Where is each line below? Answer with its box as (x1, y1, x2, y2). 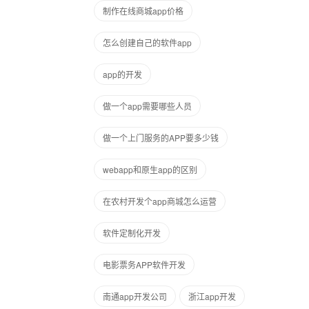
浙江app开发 (188, 290, 236, 302)
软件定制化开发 (103, 227, 161, 239)
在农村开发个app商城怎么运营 (103, 195, 217, 207)
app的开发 (103, 68, 142, 80)
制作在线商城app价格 (103, 5, 183, 17)
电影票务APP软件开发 (103, 259, 186, 270)
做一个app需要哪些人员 (103, 100, 192, 112)
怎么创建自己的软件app (103, 37, 192, 48)
